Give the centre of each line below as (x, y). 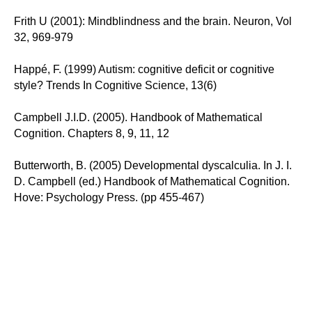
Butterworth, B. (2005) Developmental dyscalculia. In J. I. (153, 165)
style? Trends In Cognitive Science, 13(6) (115, 85)
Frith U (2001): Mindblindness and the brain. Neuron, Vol (153, 21)
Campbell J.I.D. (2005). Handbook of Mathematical (138, 117)
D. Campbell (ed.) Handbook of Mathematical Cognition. (152, 181)
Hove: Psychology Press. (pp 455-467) (109, 197)
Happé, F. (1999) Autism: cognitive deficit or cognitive (144, 69)
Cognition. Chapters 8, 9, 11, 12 (92, 133)
